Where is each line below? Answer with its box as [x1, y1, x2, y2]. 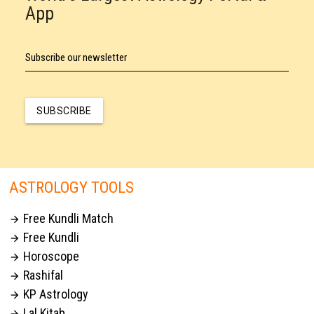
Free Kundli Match [20, 210, 114, 226]
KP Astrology [20, 286, 89, 301]
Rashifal [20, 267, 64, 282]
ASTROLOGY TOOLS [9, 177, 135, 197]
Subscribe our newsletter [25, 51, 127, 64]
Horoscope [20, 248, 80, 264]
